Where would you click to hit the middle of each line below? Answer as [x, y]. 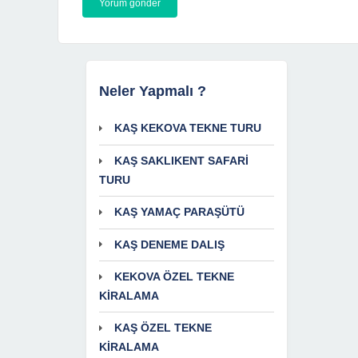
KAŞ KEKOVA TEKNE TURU [188, 128]
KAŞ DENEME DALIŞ [169, 244]
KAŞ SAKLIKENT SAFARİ [181, 161]
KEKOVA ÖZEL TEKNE [174, 277]
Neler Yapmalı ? [153, 91]
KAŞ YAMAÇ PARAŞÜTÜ [179, 211]
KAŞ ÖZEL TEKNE [163, 328]
